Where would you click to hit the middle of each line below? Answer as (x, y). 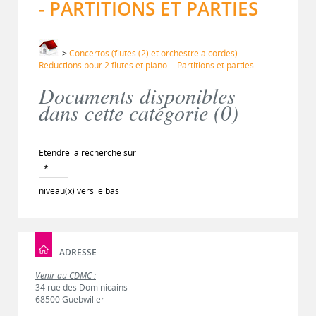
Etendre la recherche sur (87, 153)
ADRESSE (78, 252)
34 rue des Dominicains (81, 287)
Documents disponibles (137, 95)
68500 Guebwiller (70, 299)
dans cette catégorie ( (130, 112)
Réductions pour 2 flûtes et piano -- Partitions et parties (146, 65)
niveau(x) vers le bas (79, 191)
